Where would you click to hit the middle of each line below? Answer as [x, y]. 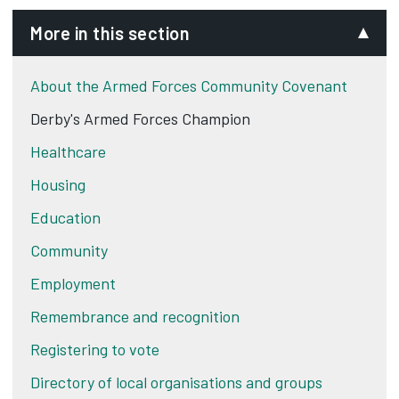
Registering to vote [95, 349]
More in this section [110, 33]
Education [65, 217]
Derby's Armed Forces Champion [140, 118]
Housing [58, 184]
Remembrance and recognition [135, 316]
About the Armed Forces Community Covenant [189, 85]
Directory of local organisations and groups [176, 382]
